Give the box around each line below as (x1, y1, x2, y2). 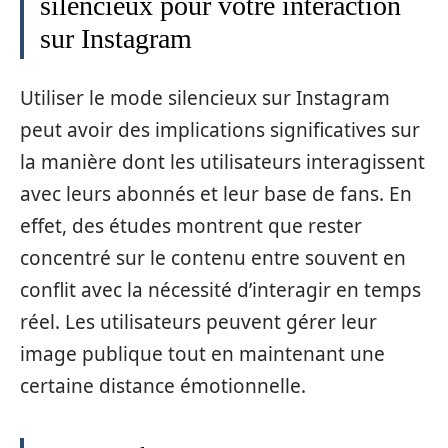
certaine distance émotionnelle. (20, 372, 306, 399)
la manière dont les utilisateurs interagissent (20, 148, 425, 175)
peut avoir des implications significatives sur (20, 116, 420, 143)
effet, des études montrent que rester (20, 212, 362, 239)
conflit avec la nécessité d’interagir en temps (20, 276, 421, 303)
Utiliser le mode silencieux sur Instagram (20, 84, 390, 111)
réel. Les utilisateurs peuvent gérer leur (20, 308, 377, 335)
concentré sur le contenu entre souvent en (20, 244, 406, 271)
